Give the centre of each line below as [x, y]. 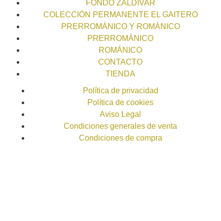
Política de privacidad [120, 91]
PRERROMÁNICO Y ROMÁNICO [120, 27]
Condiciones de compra [120, 138]
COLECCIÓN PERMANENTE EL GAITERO [120, 15]
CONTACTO [120, 62]
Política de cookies [120, 103]
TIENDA [120, 74]
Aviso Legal [120, 114]
